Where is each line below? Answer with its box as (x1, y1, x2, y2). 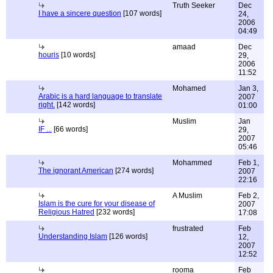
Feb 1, (238, 158, 259, 167)
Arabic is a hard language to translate (38, 92, 162, 101)
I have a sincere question (38, 9, 121, 18)
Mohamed (172, 84, 206, 93)
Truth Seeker (172, 1, 215, 10)
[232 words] (94, 208, 135, 216)
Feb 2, (238, 191, 259, 200)
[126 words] (107, 232, 147, 241)
